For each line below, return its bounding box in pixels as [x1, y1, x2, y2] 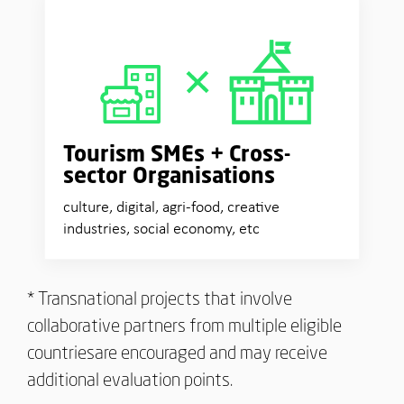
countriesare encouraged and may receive [27, 345, 327, 363]
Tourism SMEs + [63, 145, 230, 167]
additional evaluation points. [27, 372, 233, 390]
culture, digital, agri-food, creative [63, 199, 280, 216]
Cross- [229, 145, 291, 167]
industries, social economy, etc [63, 221, 261, 238]
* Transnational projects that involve [27, 291, 292, 309]
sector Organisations [63, 167, 276, 188]
